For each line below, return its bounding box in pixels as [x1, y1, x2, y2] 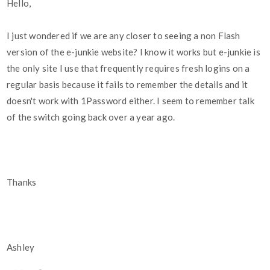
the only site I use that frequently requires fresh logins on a [7, 63, 250, 74]
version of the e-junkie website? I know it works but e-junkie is [7, 46, 260, 58]
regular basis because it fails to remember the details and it [7, 79, 248, 90]
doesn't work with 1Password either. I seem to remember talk [7, 95, 254, 107]
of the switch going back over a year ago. [7, 111, 175, 123]
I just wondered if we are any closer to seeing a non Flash [7, 30, 240, 42]
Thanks [7, 177, 37, 188]
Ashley [7, 242, 35, 253]
